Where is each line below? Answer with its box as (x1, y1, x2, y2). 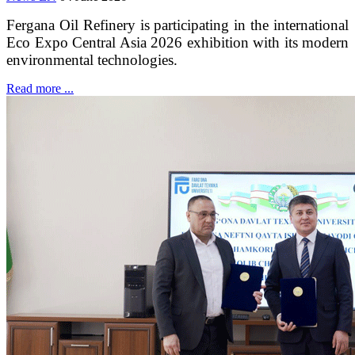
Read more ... (6, 81, 74, 95)
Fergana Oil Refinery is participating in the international (6, 16, 349, 33)
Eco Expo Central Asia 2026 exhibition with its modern (6, 33, 349, 51)
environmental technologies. (6, 51, 177, 68)
